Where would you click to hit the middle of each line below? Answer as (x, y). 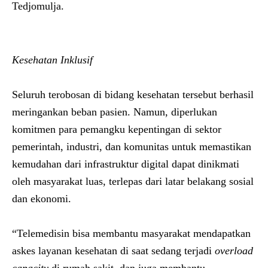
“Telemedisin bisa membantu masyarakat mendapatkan (131, 233)
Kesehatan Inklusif (52, 60)
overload (234, 251)
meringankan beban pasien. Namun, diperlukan (115, 112)
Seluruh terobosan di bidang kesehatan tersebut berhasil (133, 95)
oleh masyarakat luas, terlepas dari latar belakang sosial (133, 181)
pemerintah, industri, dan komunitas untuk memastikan (132, 147)
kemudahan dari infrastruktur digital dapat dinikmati (126, 164)
